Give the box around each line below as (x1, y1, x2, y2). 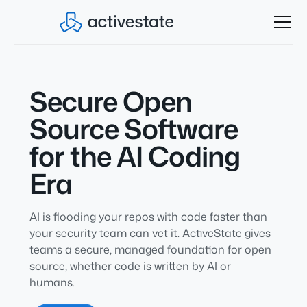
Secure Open (29, 82, 192, 121)
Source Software (29, 109, 238, 148)
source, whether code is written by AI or (29, 258, 231, 273)
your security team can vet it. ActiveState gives (29, 225, 271, 241)
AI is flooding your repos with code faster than (29, 209, 267, 224)
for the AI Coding (29, 136, 240, 175)
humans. (29, 275, 75, 290)
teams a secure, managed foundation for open (29, 242, 271, 257)
